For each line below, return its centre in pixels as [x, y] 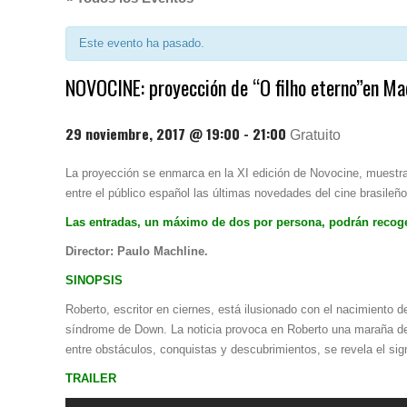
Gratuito [315, 135]
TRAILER [91, 378]
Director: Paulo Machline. [137, 251]
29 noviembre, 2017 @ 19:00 [153, 134]
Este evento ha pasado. [142, 44]
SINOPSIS [94, 280]
